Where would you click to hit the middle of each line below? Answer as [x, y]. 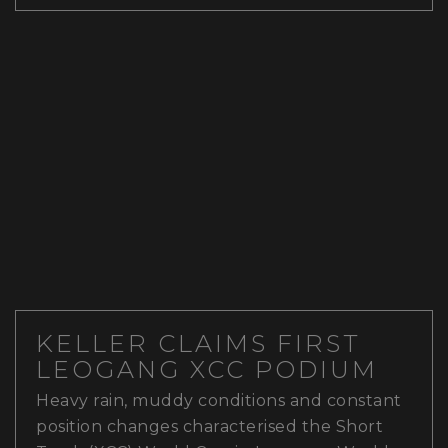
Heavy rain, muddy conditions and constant [219, 401]
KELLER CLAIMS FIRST [198, 344]
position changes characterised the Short [209, 427]
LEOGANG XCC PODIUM [207, 370]
